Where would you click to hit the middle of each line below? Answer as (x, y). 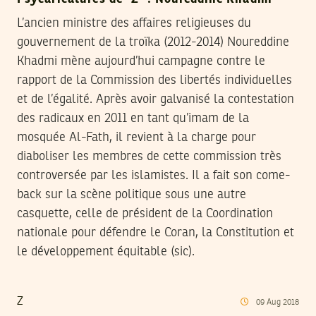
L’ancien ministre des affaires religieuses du (134, 23)
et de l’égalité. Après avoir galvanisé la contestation (156, 99)
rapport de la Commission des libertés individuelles (154, 80)
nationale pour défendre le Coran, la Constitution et (156, 232)
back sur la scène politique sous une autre (132, 194)
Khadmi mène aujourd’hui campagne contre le (141, 61)
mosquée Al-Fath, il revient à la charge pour (136, 137)
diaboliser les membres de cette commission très (149, 156)
